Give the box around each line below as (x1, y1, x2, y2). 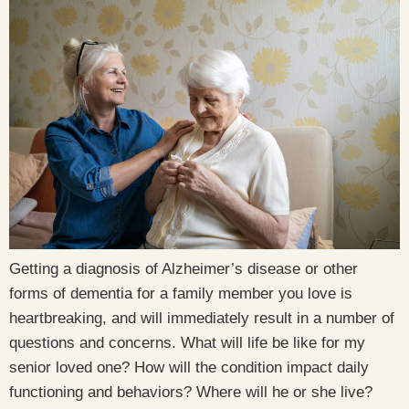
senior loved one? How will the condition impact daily (9, 359, 369, 377)
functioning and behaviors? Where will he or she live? (9, 383, 372, 402)
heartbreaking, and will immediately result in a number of (9, 309, 394, 328)
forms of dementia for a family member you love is (9, 285, 352, 303)
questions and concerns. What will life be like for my (9, 334, 365, 352)
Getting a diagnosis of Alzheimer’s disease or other (9, 260, 358, 278)
